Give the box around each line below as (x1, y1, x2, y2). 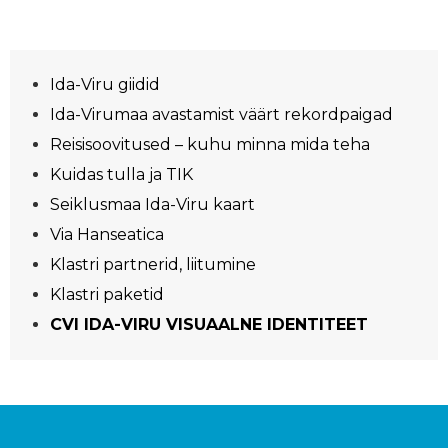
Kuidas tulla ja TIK (50, 165, 193, 185)
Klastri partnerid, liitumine (50, 255, 256, 275)
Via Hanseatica (50, 225, 164, 245)
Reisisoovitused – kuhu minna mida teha (50, 135, 370, 155)
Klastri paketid (50, 285, 164, 305)
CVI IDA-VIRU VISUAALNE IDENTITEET (50, 315, 368, 335)
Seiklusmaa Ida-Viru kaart (50, 195, 255, 215)
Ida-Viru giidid (50, 75, 160, 95)
